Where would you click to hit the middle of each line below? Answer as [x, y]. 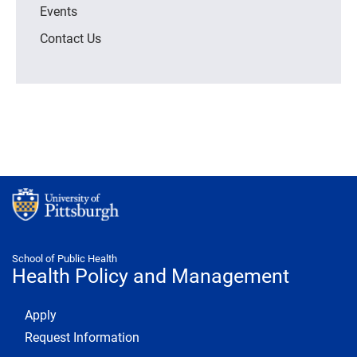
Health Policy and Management [151, 276]
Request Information [82, 336]
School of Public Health [65, 259]
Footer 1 [34, 312]
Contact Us [71, 37]
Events [59, 10]
